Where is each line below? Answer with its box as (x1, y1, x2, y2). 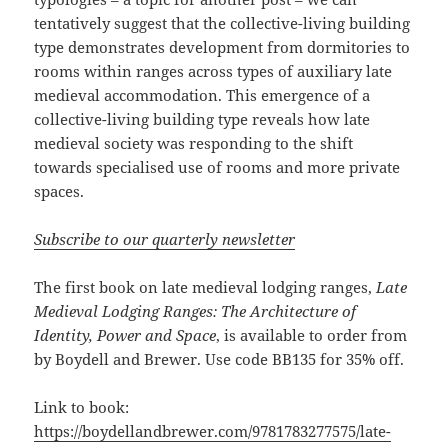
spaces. (34, 181, 85, 202)
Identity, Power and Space (34, 325, 217, 346)
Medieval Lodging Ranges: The (34, 301, 247, 322)
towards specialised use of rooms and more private (34, 157, 401, 178)
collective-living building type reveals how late (34, 109, 371, 130)
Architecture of (250, 301, 357, 322)
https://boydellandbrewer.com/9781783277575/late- (34, 421, 392, 442)
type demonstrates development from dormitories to (34, 37, 411, 58)
